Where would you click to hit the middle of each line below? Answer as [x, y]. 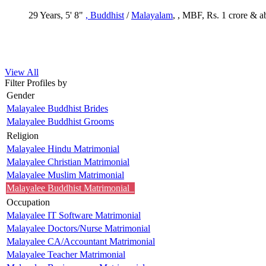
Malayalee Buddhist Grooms [60, 121]
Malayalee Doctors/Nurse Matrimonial [78, 228]
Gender [20, 95]
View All [22, 72]
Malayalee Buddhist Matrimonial [70, 188]
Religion [23, 135]
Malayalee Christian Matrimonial [68, 161]
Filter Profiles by [36, 83]
